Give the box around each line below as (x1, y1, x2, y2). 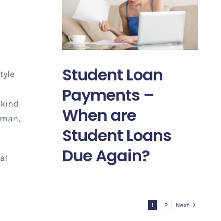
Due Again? (62, 144, 149, 167)
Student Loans (62, 124, 171, 147)
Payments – (62, 83, 154, 106)
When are (62, 104, 136, 126)
